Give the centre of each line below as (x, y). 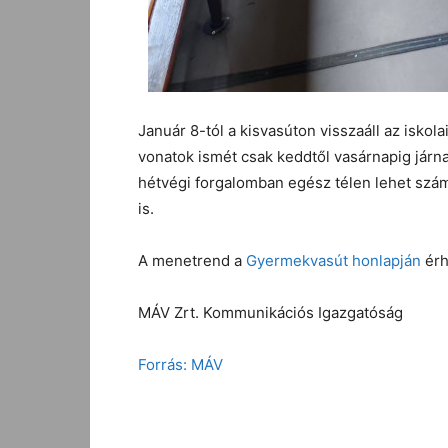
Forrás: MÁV (180, 364)
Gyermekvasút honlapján (333, 260)
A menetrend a (192, 260)
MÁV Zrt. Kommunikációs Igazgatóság (270, 312)
